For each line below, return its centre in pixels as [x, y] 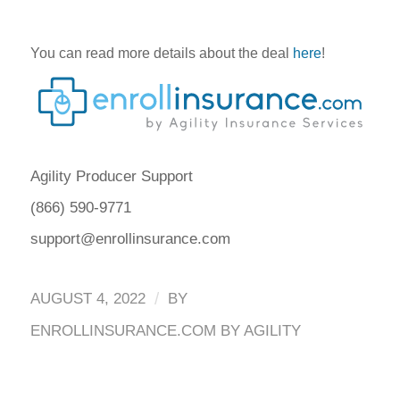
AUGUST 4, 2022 [87, 299]
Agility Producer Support [111, 176]
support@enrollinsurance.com [130, 238]
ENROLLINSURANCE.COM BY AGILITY [165, 331]
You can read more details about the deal [161, 54]
